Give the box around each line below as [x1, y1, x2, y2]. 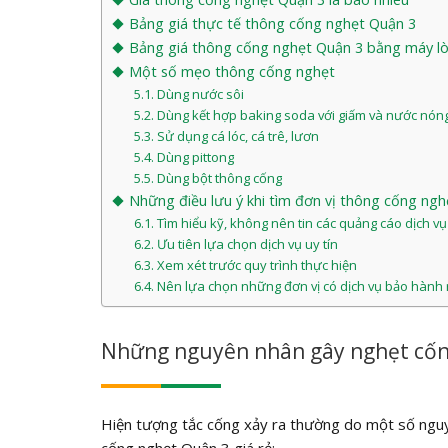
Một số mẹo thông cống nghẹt [128, 61, 339, 81]
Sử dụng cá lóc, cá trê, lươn [156, 126, 319, 145]
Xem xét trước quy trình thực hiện [156, 255, 357, 274]
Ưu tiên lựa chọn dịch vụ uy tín [156, 234, 338, 253]
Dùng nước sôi [156, 84, 244, 103]
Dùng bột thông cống [156, 168, 282, 187]
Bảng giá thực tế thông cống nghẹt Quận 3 [128, 13, 416, 33]
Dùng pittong [156, 147, 234, 166]
